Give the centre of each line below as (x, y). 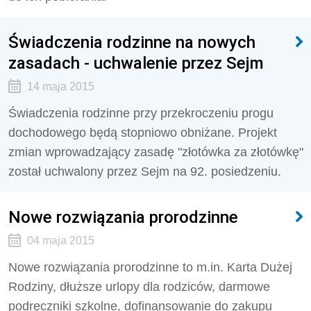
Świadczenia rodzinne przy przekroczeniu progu (141, 113)
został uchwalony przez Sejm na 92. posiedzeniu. (145, 171)
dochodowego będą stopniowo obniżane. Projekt (143, 133)
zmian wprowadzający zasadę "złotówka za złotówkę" (156, 152)
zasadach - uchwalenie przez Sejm (136, 63)
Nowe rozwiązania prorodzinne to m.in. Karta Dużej (150, 267)
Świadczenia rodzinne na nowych (132, 42)
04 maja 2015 (60, 241)
